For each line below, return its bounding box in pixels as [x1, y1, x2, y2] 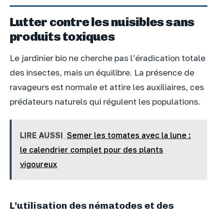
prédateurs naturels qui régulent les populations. [10, 96, 201, 107]
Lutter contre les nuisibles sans [10, 15, 195, 30]
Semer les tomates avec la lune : [67, 130, 191, 140]
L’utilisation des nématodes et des [10, 199, 174, 211]
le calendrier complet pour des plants [20, 144, 164, 155]
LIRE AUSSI [20, 130, 63, 140]
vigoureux [20, 159, 58, 169]
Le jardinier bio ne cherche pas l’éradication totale [10, 53, 205, 63]
